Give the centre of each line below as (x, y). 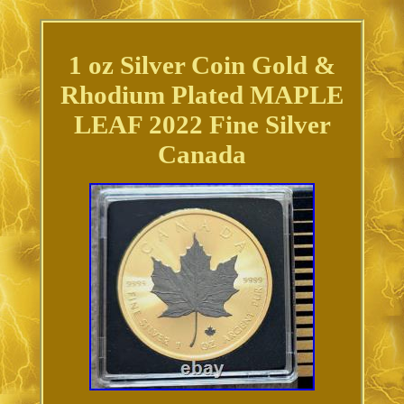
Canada (202, 155)
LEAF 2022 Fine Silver (202, 125)
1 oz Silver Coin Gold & (202, 65)
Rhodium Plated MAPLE (202, 95)
